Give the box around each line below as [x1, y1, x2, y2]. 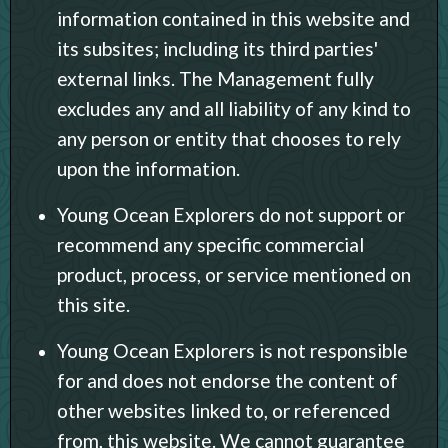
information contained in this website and [57, 6, 410, 30]
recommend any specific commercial [57, 232, 364, 256]
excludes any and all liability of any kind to [57, 96, 411, 120]
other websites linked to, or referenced [57, 398, 390, 422]
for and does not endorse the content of [57, 368, 398, 392]
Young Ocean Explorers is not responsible [57, 338, 408, 362]
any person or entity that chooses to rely [57, 126, 401, 150]
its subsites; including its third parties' [57, 36, 378, 60]
